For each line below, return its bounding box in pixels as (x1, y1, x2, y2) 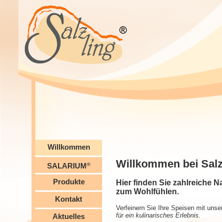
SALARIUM (47, 162, 87, 170)
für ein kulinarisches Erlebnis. (116, 211, 201, 219)
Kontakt (55, 195, 82, 203)
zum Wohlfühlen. (116, 187, 179, 196)
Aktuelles (53, 212, 85, 221)
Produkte (53, 177, 85, 186)
